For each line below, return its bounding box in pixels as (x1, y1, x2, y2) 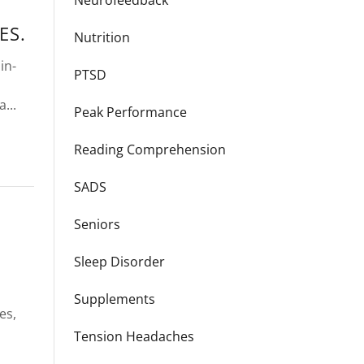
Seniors (74, 215, 120, 233)
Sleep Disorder (74, 253, 165, 271)
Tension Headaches (74, 327, 194, 345)
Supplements (74, 290, 155, 308)
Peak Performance (74, 103, 187, 121)
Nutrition (74, 28, 130, 46)
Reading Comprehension (74, 141, 226, 158)
